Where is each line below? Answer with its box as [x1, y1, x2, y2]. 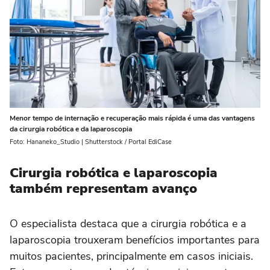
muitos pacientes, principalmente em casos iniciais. [10, 249, 253, 264]
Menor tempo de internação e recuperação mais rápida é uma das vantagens [10, 113, 255, 124]
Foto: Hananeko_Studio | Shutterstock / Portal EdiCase [10, 137, 172, 147]
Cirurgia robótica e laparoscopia [10, 164, 218, 183]
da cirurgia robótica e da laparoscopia [10, 124, 132, 134]
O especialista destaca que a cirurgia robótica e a [10, 216, 246, 231]
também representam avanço [10, 180, 197, 198]
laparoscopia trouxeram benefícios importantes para [10, 233, 260, 248]
